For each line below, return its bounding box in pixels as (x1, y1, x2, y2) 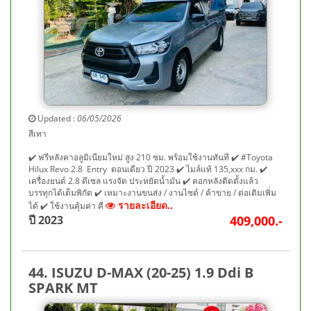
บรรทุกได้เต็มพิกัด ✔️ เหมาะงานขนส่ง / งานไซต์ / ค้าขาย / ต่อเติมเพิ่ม (28, 187, 276, 199)
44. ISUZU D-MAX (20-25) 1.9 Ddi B (28, 263, 253, 282)
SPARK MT (28, 278, 98, 297)
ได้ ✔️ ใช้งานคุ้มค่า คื (28, 200, 106, 212)
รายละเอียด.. (115, 199, 173, 212)
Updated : (35, 112, 77, 124)
